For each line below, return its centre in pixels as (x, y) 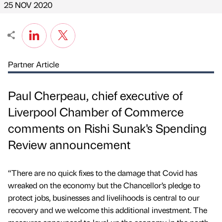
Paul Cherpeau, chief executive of (95, 95)
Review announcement (69, 144)
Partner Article (33, 64)
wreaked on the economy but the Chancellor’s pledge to (104, 185)
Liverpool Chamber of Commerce (96, 112)
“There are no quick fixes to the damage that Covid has (103, 173)
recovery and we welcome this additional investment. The (108, 210)
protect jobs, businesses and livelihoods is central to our (104, 198)
